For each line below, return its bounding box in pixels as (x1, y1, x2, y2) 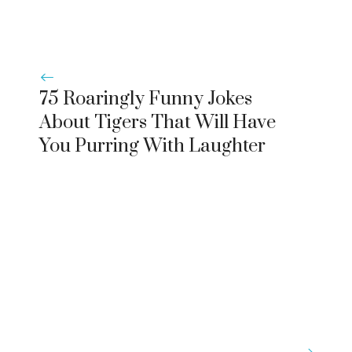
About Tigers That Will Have (39, 110, 276, 134)
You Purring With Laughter (39, 134, 266, 158)
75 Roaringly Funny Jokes (39, 86, 252, 111)
